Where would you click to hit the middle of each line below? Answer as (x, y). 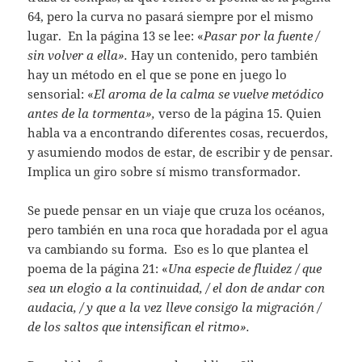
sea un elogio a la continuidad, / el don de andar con (177, 288)
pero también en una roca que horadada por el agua (178, 230)
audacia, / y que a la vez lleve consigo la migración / (175, 307)
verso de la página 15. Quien (239, 114)
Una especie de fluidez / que (245, 269)
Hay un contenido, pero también (223, 55)
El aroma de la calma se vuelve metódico (209, 94)
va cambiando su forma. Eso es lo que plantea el (168, 249)
